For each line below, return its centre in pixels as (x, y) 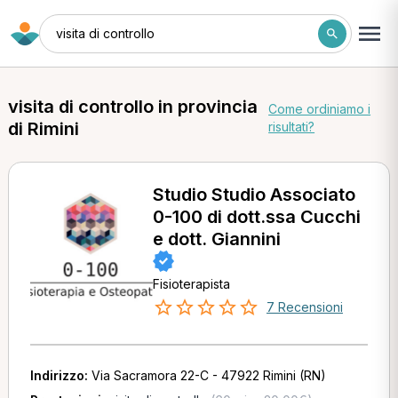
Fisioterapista (191, 284)
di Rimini (43, 129)
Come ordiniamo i (320, 109)
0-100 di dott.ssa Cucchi (256, 217)
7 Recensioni (304, 307)
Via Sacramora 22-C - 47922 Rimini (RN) (208, 375)
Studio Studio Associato (254, 195)
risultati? (292, 127)
